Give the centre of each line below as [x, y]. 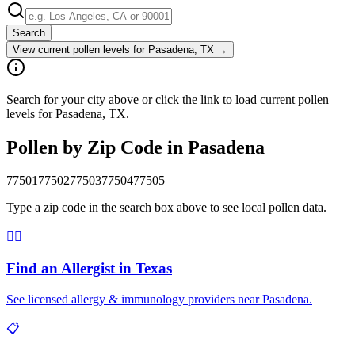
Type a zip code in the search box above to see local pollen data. [166, 208]
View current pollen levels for [80, 49]
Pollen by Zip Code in [97, 147]
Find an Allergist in [71, 269]
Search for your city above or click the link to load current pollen [168, 99]
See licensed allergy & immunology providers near [134, 299]
